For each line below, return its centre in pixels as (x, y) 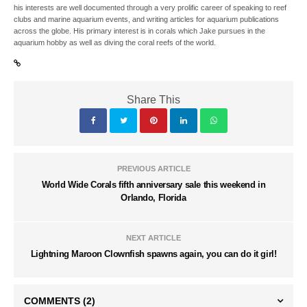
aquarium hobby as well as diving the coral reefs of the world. (115, 42)
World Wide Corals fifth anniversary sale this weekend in (153, 184)
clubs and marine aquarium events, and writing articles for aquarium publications (147, 19)
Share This (153, 99)
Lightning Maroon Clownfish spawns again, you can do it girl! (153, 254)
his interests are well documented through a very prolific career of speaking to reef (150, 7)
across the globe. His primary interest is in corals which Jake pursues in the (140, 30)
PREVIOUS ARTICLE (153, 168)
